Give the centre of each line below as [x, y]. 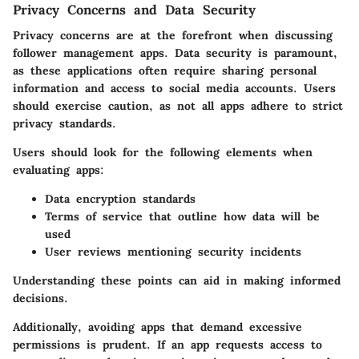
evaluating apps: [58, 169]
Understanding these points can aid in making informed [177, 280]
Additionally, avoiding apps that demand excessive [157, 327]
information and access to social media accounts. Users [174, 88]
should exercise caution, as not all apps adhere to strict [178, 105]
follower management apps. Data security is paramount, [175, 52]
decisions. [40, 298]
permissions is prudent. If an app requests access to [167, 344]
